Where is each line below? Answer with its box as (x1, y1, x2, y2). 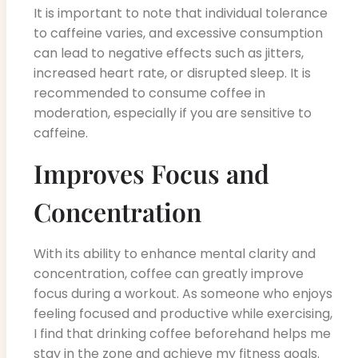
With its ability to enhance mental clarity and (34, 245, 316, 264)
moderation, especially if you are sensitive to (34, 104, 312, 123)
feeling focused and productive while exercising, (34, 304, 332, 324)
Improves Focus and (34, 156, 269, 191)
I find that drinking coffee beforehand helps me (34, 324, 331, 344)
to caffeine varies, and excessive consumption (34, 24, 323, 43)
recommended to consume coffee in (34, 84, 265, 103)
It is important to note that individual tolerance (34, 4, 328, 23)
